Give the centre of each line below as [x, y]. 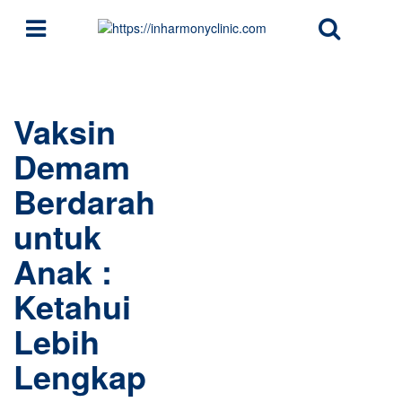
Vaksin [65, 131]
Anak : [63, 271]
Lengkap [80, 376]
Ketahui [72, 306]
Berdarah [84, 201]
